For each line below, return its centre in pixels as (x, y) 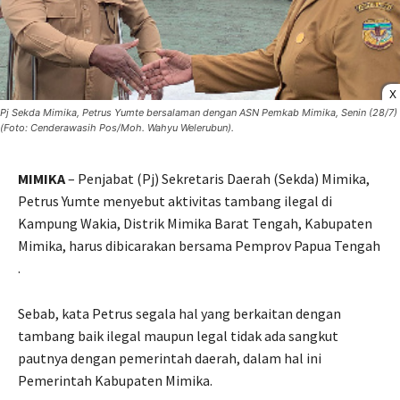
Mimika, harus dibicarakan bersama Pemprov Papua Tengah (199, 246)
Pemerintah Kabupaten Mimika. (115, 381)
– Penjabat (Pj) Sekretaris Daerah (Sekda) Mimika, (217, 179)
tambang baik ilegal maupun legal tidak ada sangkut (178, 336)
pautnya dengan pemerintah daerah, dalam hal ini (170, 358)
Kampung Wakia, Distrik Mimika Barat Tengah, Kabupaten (195, 224)
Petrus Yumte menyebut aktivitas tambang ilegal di (175, 201)
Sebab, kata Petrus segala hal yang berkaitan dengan (179, 314)
